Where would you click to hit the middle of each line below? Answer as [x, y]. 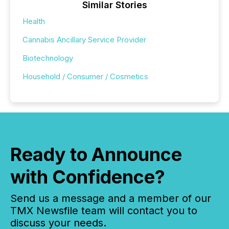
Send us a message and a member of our [111, 199]
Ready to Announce [96, 155]
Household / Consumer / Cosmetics [85, 77]
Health [34, 21]
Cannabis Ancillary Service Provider [84, 40]
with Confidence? [88, 177]
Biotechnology [48, 58]
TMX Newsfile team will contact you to [104, 211]
